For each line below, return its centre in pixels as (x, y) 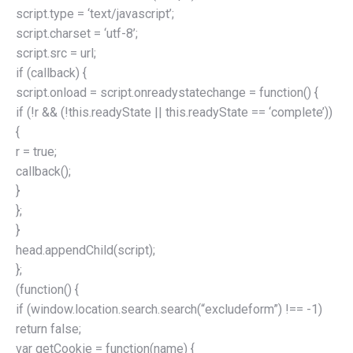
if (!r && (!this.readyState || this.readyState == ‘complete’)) (174, 113)
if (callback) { (51, 73)
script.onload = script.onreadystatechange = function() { (167, 93)
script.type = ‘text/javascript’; (95, 14)
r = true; (36, 152)
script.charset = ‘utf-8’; (77, 34)
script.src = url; (56, 54)
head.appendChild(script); (85, 251)
